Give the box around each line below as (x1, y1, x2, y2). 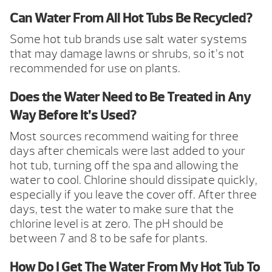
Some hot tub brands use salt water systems (10, 32, 247, 47)
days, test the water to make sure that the (10, 202, 234, 217)
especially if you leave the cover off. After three (10, 187, 257, 203)
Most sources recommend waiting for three (10, 129, 239, 144)
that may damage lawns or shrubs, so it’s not (10, 46, 245, 62)
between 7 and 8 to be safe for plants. (10, 231, 208, 246)
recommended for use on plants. (10, 61, 180, 76)
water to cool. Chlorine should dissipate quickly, (10, 172, 257, 188)
